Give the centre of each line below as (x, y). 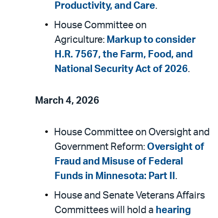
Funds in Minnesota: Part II (115, 176)
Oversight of (176, 147)
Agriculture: (81, 40)
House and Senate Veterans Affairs (129, 196)
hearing (173, 210)
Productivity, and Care (105, 6)
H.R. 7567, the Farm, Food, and (124, 54)
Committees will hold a (105, 210)
